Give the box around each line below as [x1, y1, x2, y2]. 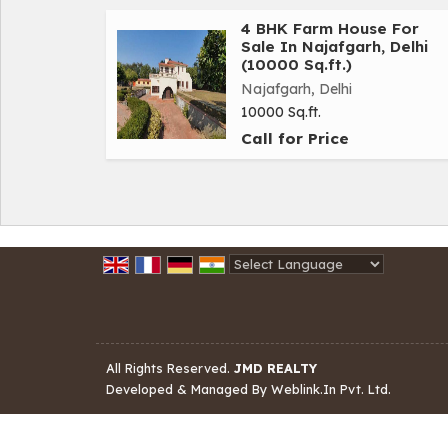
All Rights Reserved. [106, 360, 234, 377]
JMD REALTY [234, 360, 317, 377]
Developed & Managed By [106, 381, 271, 398]
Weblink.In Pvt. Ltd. [271, 381, 391, 398]
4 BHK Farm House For [241, 19, 419, 39]
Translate [358, 277, 420, 296]
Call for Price [241, 129, 349, 149]
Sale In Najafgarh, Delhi [241, 37, 428, 57]
